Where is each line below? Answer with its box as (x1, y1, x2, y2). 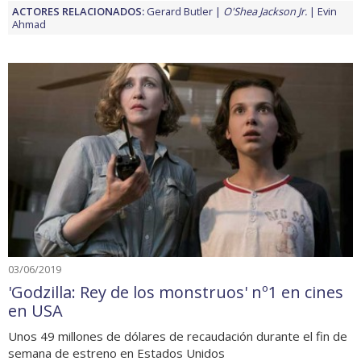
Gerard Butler (147, 4, 213, 19)
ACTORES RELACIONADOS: (12, 4, 144, 19)
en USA (8, 299, 63, 322)
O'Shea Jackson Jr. (223, 4, 307, 19)
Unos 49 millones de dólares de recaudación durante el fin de (8, 327, 347, 344)
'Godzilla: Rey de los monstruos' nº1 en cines (8, 280, 343, 303)
